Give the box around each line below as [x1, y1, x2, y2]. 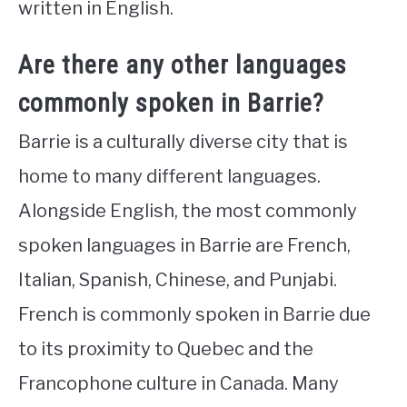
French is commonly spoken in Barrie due [18, 303, 371, 326]
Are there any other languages [18, 50, 347, 81]
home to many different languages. [18, 165, 321, 188]
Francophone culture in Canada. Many [18, 372, 339, 395]
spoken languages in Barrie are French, [18, 234, 351, 257]
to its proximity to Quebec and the [18, 338, 313, 361]
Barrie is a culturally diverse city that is [18, 131, 348, 154]
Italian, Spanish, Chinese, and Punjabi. [18, 269, 337, 292]
